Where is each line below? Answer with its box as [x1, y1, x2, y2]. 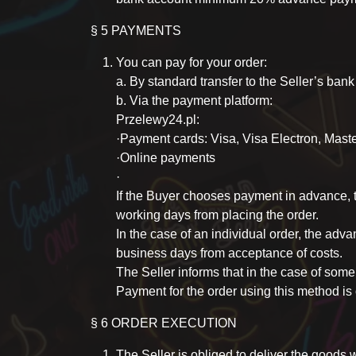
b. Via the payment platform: [116, 94, 273, 107]
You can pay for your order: [116, 56, 267, 69]
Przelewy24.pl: [116, 113, 199, 126]
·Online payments [116, 151, 215, 164]
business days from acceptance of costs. [116, 246, 342, 260]
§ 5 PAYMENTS [91, 24, 181, 37]
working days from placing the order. [116, 208, 319, 222]
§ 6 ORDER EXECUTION [91, 316, 237, 330]
